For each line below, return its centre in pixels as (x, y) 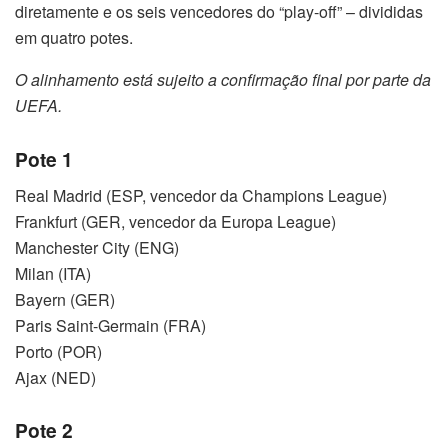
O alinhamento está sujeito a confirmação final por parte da (223, 80)
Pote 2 (44, 430)
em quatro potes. (74, 38)
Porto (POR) (58, 351)
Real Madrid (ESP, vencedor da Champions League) (201, 195)
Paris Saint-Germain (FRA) (110, 325)
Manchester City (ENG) (97, 247)
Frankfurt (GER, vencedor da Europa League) (175, 221)
